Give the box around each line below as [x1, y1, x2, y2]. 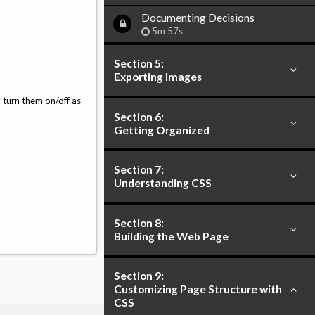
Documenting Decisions [141, 11, 255, 24]
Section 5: [114, 56, 165, 70]
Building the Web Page [114, 229, 229, 243]
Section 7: [114, 163, 165, 176]
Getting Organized [114, 123, 210, 136]
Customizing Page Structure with [114, 283, 283, 296]
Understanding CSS [114, 176, 212, 190]
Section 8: [114, 216, 165, 229]
